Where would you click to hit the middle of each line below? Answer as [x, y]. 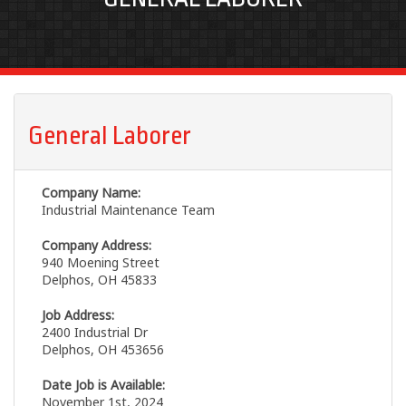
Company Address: [97, 246]
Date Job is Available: [103, 385]
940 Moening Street [101, 263]
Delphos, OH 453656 [103, 350]
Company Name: [91, 193]
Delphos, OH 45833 [99, 280]
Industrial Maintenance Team [128, 210]
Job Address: [78, 315]
